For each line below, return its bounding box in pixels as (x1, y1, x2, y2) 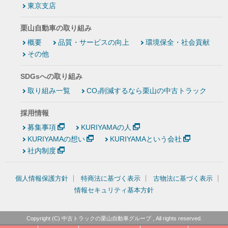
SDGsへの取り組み (20, 72, 82, 81)
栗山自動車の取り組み (20, 24, 92, 33)
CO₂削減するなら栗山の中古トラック (87, 87, 207, 95)
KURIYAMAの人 (80, 123, 131, 132)
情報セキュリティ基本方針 (74, 186, 154, 194)
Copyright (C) (26, 215, 62, 222)
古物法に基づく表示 (153, 175, 213, 183)
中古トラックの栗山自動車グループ (61, 215, 151, 222)
